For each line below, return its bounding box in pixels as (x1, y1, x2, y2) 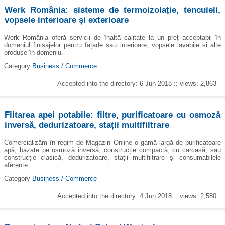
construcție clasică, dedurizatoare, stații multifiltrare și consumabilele (4, 153, 221, 161)
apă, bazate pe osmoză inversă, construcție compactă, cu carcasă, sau (4, 146, 221, 154)
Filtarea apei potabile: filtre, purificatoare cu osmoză (5, 110, 220, 120)
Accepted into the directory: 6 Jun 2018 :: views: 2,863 (57, 80, 217, 88)
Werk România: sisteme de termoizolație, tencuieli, (5, 5, 220, 15)
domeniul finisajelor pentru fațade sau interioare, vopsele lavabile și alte (4, 41, 221, 49)
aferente (4, 161, 28, 169)
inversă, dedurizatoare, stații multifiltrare (5, 120, 170, 130)
